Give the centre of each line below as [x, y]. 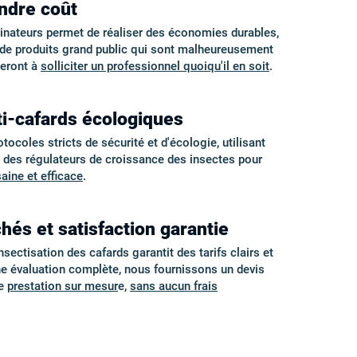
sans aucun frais [174, 286]
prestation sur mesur [63, 286]
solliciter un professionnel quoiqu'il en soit [155, 66]
